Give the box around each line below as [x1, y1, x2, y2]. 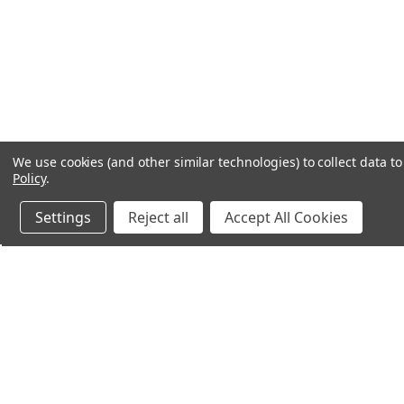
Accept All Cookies [225, 207, 348, 227]
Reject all [128, 207, 188, 227]
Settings [35, 207, 91, 227]
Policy [13, 170, 46, 187]
